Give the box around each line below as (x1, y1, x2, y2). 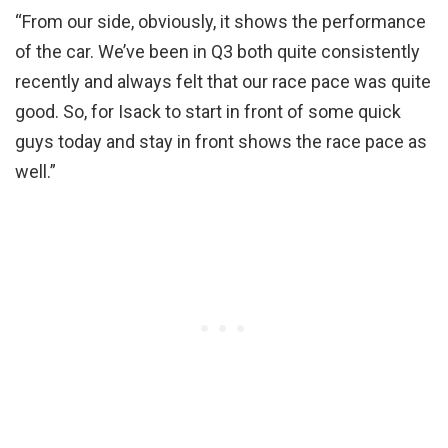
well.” (15, 161, 56, 183)
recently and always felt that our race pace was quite (15, 71, 431, 93)
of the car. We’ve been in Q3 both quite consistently (15, 41, 420, 63)
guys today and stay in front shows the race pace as (15, 131, 427, 153)
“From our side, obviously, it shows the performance (15, 11, 426, 33)
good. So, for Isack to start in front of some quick (15, 101, 401, 123)
